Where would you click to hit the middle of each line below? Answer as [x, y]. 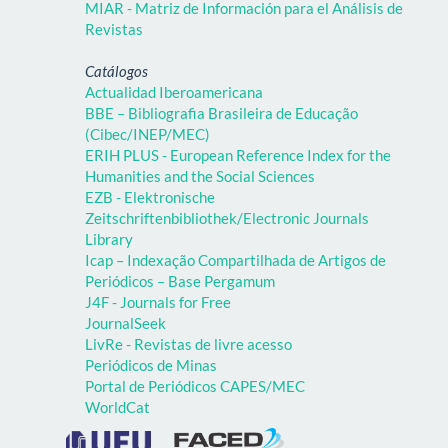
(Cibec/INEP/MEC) [147, 133]
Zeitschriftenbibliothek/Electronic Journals [227, 217]
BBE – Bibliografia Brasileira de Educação [221, 112]
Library [109, 238]
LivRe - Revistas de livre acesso [188, 343]
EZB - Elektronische [150, 196]
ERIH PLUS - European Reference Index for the [238, 154]
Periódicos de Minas [151, 364]
